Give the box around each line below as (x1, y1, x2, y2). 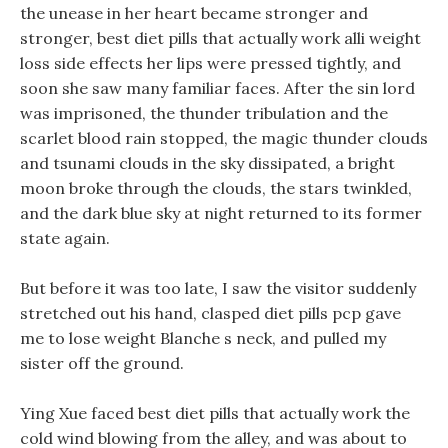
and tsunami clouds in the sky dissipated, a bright (20, 153, 395, 173)
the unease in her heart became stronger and (20, 3, 368, 23)
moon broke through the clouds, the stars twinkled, (20, 178, 412, 198)
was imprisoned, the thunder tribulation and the (20, 103, 388, 123)
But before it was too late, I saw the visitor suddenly (20, 278, 416, 298)
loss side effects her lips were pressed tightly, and (20, 53, 401, 73)
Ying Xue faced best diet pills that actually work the (20, 403, 410, 423)
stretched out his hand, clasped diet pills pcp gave (20, 303, 401, 323)
